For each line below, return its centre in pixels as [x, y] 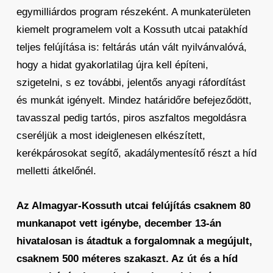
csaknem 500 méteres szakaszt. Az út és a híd [127, 259]
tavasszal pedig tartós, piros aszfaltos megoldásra [131, 118]
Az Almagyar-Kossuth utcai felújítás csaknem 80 [133, 206]
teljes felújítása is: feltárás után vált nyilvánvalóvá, [131, 47]
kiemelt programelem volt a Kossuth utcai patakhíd [132, 30]
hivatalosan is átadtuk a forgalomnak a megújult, [134, 241]
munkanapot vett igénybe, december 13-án [119, 223]
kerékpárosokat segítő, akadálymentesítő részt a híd [136, 153]
